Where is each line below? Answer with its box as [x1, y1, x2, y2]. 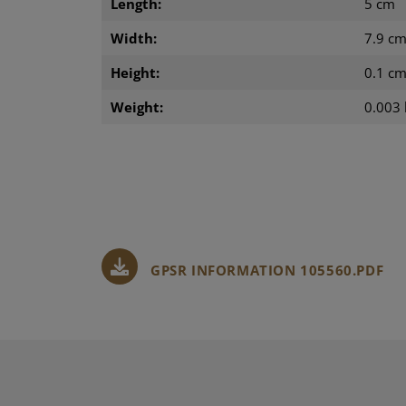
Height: [111, 63, 159, 82]
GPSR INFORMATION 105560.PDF [150, 260, 384, 279]
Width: [111, 28, 157, 47]
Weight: [111, 97, 163, 116]
